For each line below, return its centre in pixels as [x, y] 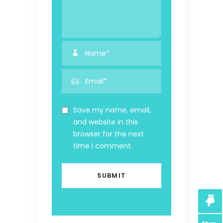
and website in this [106, 122]
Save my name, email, [112, 110]
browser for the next [109, 134]
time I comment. [103, 146]
